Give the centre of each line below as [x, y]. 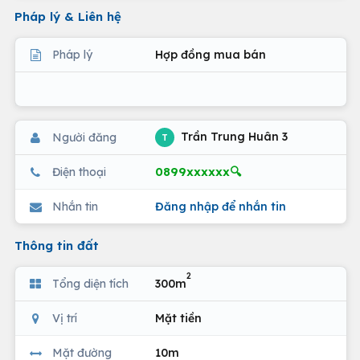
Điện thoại [79, 172]
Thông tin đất [57, 245]
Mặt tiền [178, 318]
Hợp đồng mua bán [211, 54]
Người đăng [84, 137]
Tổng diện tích [90, 283]
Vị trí [65, 318]
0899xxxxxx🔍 [198, 172]
